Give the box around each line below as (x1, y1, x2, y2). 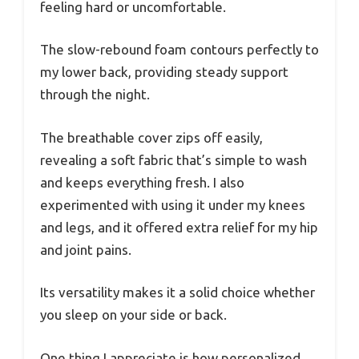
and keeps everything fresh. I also (40, 174, 244, 190)
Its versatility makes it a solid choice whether (40, 284, 315, 301)
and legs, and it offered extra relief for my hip (40, 219, 318, 235)
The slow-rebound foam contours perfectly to (40, 42, 319, 58)
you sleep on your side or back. (40, 307, 227, 323)
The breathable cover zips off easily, (40, 129, 263, 145)
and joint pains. (40, 241, 131, 257)
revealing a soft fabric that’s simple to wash (40, 151, 307, 167)
